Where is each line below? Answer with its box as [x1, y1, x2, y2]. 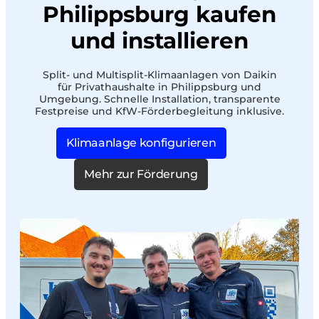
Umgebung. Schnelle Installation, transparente [38, 92, 281, 105]
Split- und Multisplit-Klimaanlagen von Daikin [42, 68, 277, 81]
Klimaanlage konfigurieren [66, 135, 216, 150]
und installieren [70, 26, 249, 54]
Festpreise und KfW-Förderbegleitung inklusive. [35, 104, 284, 117]
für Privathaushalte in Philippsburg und [58, 80, 261, 93]
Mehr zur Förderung [84, 167, 198, 181]
